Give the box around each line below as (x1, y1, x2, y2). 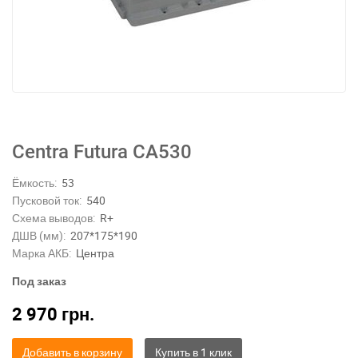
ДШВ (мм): (12, 228, 66, 243)
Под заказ (12, 273, 66, 288)
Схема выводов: (12, 210, 95, 225)
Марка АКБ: (12, 245, 71, 261)
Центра (76, 245, 114, 261)
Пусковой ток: (12, 193, 82, 208)
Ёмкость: (12, 175, 57, 190)
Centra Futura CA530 (12, 141, 192, 163)
